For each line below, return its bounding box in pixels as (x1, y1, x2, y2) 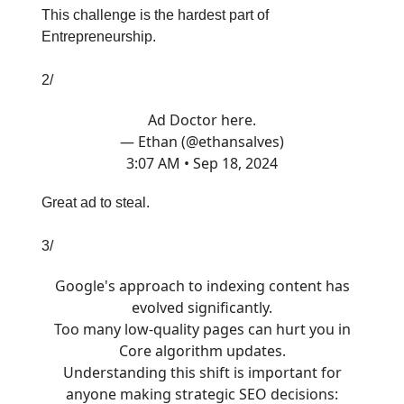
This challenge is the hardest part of (41, 7, 269, 23)
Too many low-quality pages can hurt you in (53, 319, 351, 339)
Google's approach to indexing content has (54, 276, 350, 296)
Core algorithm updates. (118, 341, 286, 361)
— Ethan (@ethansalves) (120, 132, 284, 151)
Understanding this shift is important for (62, 363, 342, 382)
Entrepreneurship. (41, 29, 156, 44)
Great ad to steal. (41, 195, 150, 210)
